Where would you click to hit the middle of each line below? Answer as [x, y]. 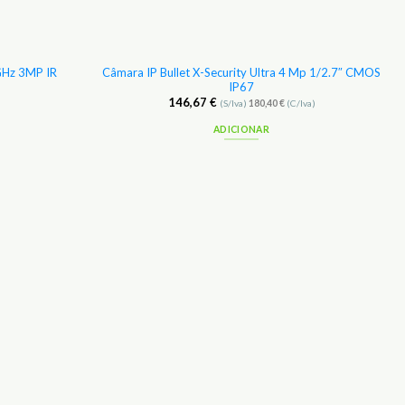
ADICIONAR [241, 129]
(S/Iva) [234, 104]
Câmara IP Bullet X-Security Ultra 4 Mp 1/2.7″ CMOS [242, 73]
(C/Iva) [300, 104]
